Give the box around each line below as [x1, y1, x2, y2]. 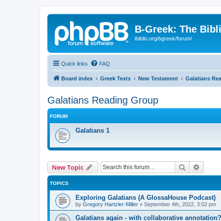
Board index [61, 75, 93, 81]
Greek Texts [100, 75, 131, 81]
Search [186, 162, 207, 171]
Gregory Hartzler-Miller [83, 201, 138, 207]
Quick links [61, 60, 88, 67]
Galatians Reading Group [47, 94, 158, 106]
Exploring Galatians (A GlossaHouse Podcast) [75, 193, 216, 201]
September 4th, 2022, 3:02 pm [144, 201, 216, 207]
